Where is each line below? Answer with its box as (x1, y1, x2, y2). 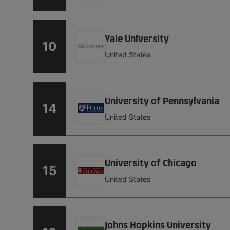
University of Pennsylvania (104, 97, 219, 107)
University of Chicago (104, 159, 197, 169)
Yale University (104, 35, 169, 45)
